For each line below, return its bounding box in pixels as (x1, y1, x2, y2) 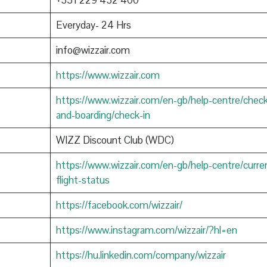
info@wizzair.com (55, 44, 130, 57)
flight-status (55, 173, 110, 187)
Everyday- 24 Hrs (55, 18, 131, 32)
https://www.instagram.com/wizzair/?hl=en (55, 223, 237, 237)
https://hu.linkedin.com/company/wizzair (55, 249, 226, 262)
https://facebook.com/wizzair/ (55, 198, 182, 212)
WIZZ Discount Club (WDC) (55, 133, 174, 147)
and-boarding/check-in (55, 108, 150, 122)
